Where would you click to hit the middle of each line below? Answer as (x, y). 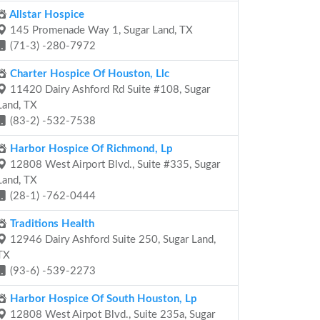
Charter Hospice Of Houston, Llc (88, 74)
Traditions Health (51, 224)
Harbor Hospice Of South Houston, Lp (102, 299)
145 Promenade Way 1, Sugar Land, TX (100, 30)
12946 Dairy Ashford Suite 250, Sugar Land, (111, 240)
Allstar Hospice (46, 15)
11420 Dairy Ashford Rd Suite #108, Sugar (109, 90)
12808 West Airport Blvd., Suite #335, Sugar (114, 165)
